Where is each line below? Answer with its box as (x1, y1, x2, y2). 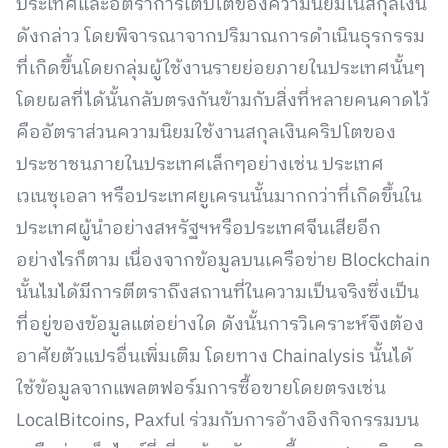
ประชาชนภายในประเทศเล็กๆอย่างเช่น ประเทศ (16, 150, 384, 180)
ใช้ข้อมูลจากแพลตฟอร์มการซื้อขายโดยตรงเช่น (16, 374, 386, 404)
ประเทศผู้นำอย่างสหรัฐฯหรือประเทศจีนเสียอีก (16, 214, 381, 244)
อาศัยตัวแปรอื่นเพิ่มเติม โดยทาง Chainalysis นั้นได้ (16, 342, 413, 372)
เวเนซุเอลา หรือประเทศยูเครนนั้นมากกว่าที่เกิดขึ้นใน (16, 182, 422, 212)
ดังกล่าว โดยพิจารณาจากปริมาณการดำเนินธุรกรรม (16, 22, 425, 52)
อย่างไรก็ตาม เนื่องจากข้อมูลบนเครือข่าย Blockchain (16, 246, 430, 276)
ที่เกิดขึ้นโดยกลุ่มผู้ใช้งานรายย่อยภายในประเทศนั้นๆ (16, 54, 425, 84)
